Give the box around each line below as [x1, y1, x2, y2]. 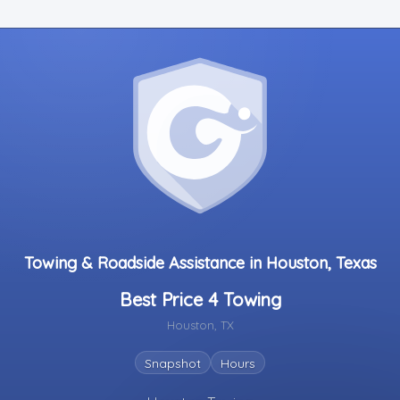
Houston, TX [166, 318, 234, 332]
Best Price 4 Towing [119, 288, 281, 311]
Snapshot [145, 355, 201, 371]
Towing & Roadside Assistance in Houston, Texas [23, 253, 377, 273]
